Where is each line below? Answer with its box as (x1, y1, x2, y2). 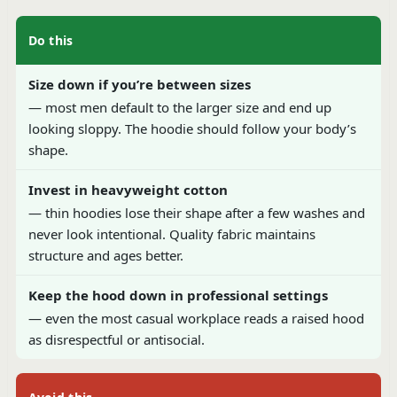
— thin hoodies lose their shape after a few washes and (27, 203, 365, 222)
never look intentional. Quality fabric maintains (27, 224, 315, 243)
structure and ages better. (27, 245, 183, 264)
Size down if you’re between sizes (27, 74, 251, 93)
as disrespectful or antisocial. (27, 330, 205, 348)
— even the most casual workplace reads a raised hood (27, 308, 364, 327)
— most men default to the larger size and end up (27, 97, 331, 116)
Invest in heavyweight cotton (27, 180, 228, 198)
